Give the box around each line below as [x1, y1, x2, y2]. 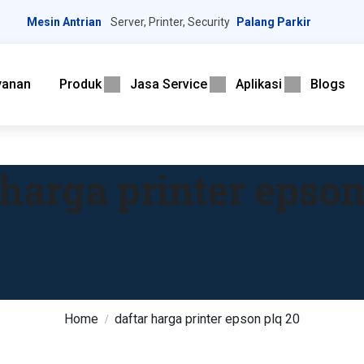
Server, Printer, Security [108, 15, 231, 28]
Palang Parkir [236, 15, 312, 28]
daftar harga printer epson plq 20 [115, 311, 300, 327]
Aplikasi [236, 76, 283, 92]
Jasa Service [130, 76, 208, 92]
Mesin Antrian [27, 15, 102, 28]
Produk [59, 76, 102, 92]
